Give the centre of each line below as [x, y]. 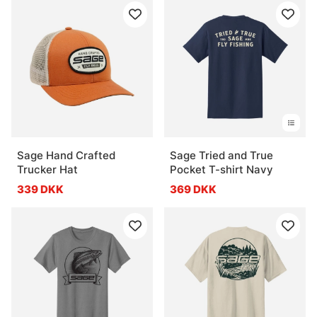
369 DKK [193, 189]
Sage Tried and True [221, 155]
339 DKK [40, 189]
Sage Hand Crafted [66, 155]
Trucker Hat [47, 169]
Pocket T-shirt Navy [221, 169]
